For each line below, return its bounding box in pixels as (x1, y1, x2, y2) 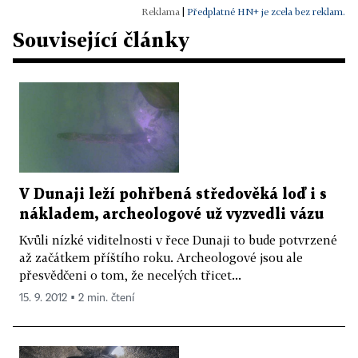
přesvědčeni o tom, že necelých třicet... (19, 267, 241, 282)
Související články (13, 28, 189, 51)
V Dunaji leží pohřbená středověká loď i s (19, 187, 327, 201)
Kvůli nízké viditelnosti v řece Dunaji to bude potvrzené (19, 232, 337, 247)
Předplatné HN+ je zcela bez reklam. (187, 6, 345, 18)
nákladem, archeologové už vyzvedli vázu (19, 207, 324, 221)
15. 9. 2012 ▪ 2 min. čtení (19, 292, 134, 304)
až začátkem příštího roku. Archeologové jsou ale (19, 249, 303, 265)
